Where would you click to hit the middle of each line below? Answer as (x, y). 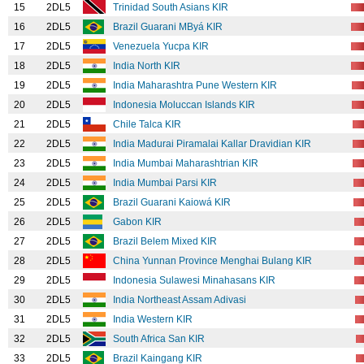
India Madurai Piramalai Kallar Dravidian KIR (213, 144)
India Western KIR (154, 319)
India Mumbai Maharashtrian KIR (187, 163)
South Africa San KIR (160, 339)
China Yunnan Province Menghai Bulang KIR (214, 261)
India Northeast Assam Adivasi (181, 300)
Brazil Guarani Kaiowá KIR (173, 202)
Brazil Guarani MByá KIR (169, 27)
